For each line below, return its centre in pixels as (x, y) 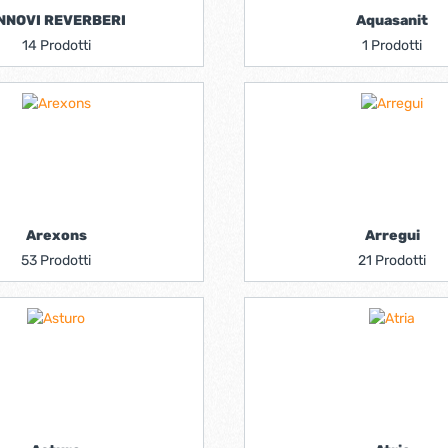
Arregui (392, 235)
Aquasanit (392, 20)
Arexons (56, 235)
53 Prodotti (56, 260)
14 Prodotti (56, 45)
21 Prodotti (392, 260)
